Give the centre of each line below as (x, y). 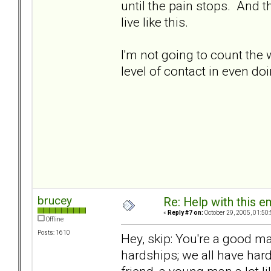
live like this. (155, 22)
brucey (55, 201)
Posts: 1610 (54, 233)
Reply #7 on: (185, 213)
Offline (54, 220)
